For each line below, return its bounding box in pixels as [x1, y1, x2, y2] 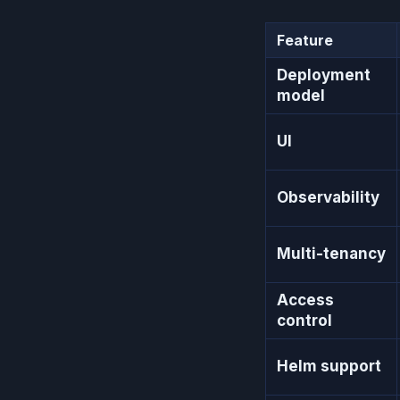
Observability [277, 187, 379, 206]
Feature [277, 30, 333, 49]
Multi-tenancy [277, 244, 386, 262]
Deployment [277, 65, 371, 84]
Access [277, 290, 334, 309]
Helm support [277, 356, 381, 375]
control [277, 311, 332, 329]
